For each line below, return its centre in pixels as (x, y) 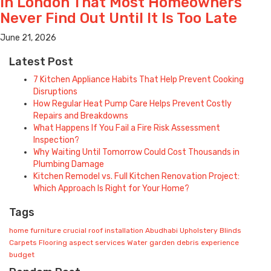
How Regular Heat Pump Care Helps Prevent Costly (132, 104)
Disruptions (55, 92)
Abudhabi (162, 231)
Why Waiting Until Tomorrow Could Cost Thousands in (136, 152)
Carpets (23, 243)
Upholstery (199, 231)
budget (22, 255)
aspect (81, 243)
